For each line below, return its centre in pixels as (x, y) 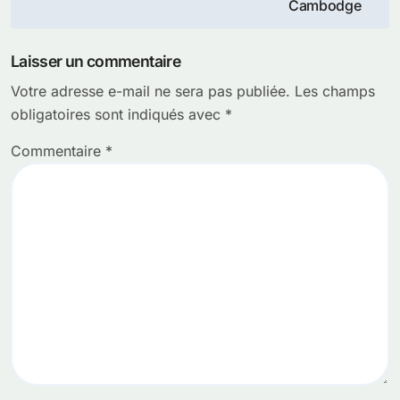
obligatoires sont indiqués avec (118, 115)
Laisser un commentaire (96, 62)
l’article (58, 46)
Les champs (335, 92)
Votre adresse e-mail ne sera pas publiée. (150, 92)
